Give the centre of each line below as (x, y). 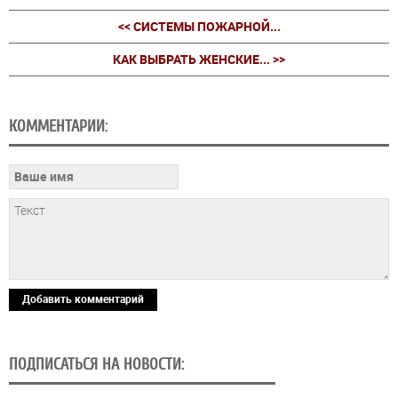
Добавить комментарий (83, 299)
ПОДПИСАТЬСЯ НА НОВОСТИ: (96, 365)
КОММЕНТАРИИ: (58, 127)
